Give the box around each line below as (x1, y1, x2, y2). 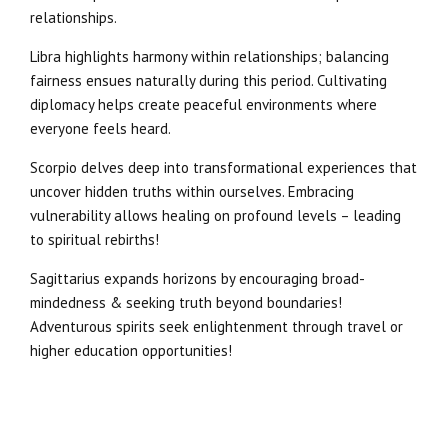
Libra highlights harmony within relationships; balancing (30, 47, 389, 67)
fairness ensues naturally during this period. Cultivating (30, 71, 387, 91)
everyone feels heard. (30, 119, 171, 139)
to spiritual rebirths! (30, 230, 159, 250)
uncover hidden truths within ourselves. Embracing (30, 182, 354, 202)
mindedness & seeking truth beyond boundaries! (30, 293, 342, 313)
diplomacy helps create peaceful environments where (30, 95, 377, 115)
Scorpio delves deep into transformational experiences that (30, 158, 417, 178)
